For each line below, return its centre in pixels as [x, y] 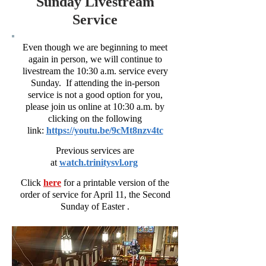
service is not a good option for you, [95, 95]
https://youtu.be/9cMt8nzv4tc [104, 130]
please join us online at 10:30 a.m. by [95, 107]
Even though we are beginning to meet [95, 47]
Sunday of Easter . [95, 206]
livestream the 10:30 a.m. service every [95, 71]
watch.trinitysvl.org [98, 162]
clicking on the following [95, 118]
